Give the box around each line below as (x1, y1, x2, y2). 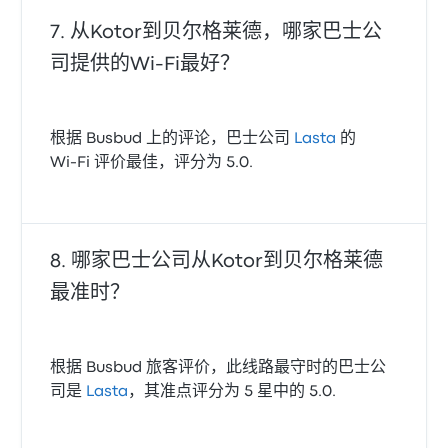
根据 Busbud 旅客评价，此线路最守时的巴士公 (50, 360, 387, 375)
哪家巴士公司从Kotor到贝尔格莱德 (71, 252, 384, 270)
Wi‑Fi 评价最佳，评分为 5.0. (50, 155, 254, 170)
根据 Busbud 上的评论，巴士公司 (50, 131, 295, 146)
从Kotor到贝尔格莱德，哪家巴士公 (70, 23, 383, 41)
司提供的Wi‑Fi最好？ (50, 55, 241, 73)
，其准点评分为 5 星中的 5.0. (128, 384, 337, 399)
